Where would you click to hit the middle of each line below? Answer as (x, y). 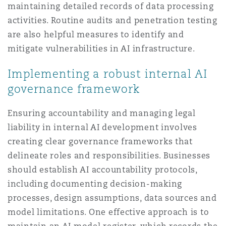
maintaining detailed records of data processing (111, 6)
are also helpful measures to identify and (96, 35)
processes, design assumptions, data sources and (112, 198)
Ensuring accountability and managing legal (102, 113)
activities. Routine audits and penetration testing (112, 20)
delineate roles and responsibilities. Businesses (109, 156)
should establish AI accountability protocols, (102, 170)
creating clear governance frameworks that (100, 142)
